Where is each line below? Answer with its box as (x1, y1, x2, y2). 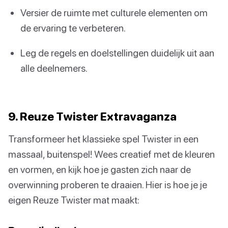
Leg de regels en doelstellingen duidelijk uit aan (20, 46, 214, 59)
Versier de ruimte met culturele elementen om (20, 6, 208, 18)
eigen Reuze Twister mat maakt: (8, 194, 139, 206)
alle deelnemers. (20, 62, 88, 74)
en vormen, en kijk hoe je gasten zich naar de (8, 163, 191, 176)
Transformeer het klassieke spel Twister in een (8, 133, 198, 145)
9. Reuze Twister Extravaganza (8, 109, 177, 124)
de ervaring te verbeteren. (20, 21, 126, 34)
